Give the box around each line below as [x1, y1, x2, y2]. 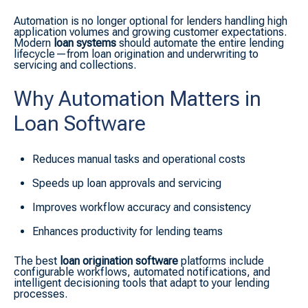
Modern [14, 36, 51, 50]
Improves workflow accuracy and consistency [32, 201, 252, 214]
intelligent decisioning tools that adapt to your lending [14, 276, 269, 289]
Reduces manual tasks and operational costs [32, 152, 246, 166]
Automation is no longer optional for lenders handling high [14, 14, 287, 28]
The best [14, 254, 57, 267]
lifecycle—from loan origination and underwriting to [14, 47, 258, 61]
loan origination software [60, 254, 178, 267]
